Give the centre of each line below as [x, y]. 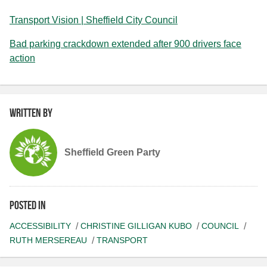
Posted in [28, 205]
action [22, 58]
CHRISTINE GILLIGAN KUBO [136, 226]
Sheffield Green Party [112, 153]
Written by [31, 113]
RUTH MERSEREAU [48, 240]
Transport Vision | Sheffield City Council [94, 20]
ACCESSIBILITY [40, 226]
